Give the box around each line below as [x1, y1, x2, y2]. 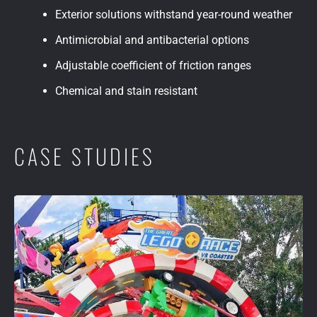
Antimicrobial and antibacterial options [55, 33, 249, 47]
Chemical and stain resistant [55, 84, 197, 98]
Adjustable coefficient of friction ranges [55, 59, 251, 73]
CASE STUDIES [14, 140, 155, 173]
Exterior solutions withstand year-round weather [55, 8, 292, 22]
